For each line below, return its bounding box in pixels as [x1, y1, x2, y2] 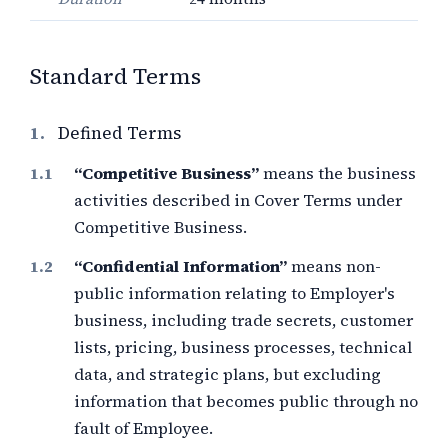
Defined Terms [58, 121, 181, 145]
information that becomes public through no [74, 390, 418, 412]
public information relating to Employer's [74, 282, 395, 304]
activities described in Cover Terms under [74, 189, 402, 211]
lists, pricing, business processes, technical [74, 336, 412, 358]
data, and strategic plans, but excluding [74, 363, 381, 385]
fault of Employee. [74, 417, 213, 439]
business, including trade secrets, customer [74, 309, 413, 331]
